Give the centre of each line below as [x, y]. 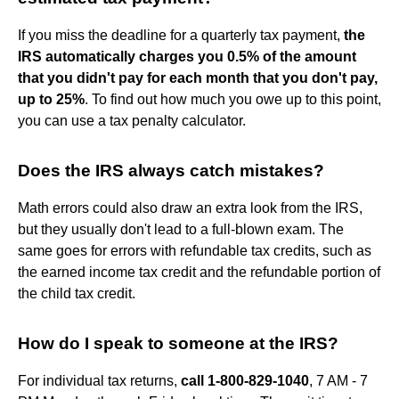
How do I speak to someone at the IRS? [178, 343]
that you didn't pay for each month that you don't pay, [198, 77]
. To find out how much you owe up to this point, [233, 99]
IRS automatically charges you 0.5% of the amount [187, 56]
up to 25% [51, 99]
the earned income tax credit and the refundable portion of [199, 272]
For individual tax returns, [99, 380]
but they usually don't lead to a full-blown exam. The [181, 229]
